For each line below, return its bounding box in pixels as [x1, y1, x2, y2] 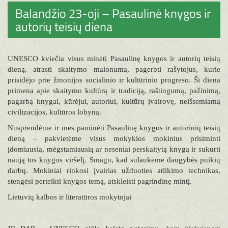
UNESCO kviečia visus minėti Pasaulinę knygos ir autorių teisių [8, 54, 220, 63]
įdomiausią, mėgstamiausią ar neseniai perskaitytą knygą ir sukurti [8, 145, 220, 153]
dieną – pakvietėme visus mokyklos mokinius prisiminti [8, 134, 220, 142]
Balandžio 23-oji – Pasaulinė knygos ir [15, 5, 211, 21]
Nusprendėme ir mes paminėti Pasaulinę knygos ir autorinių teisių [8, 124, 220, 132]
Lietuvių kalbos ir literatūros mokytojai [8, 193, 131, 201]
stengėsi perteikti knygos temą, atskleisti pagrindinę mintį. [8, 177, 192, 185]
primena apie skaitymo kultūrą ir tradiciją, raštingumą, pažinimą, [8, 87, 220, 95]
